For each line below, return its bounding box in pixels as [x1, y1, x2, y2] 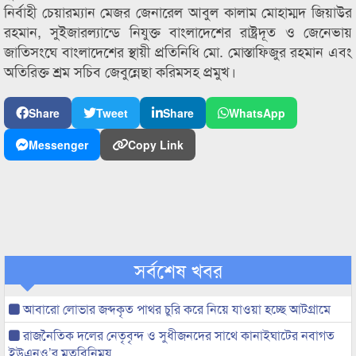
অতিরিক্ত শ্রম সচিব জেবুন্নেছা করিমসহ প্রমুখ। [4, 60, 236, 81]
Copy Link [128, 137, 184, 153]
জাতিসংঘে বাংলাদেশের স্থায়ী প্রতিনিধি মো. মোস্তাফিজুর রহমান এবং [4, 41, 352, 61]
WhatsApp [229, 105, 285, 121]
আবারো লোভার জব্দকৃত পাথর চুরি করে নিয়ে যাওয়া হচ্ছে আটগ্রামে [20, 300, 331, 318]
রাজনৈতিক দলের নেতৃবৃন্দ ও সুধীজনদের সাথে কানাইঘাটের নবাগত [20, 326, 335, 344]
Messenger [29, 137, 88, 153]
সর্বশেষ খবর [133, 256, 222, 284]
